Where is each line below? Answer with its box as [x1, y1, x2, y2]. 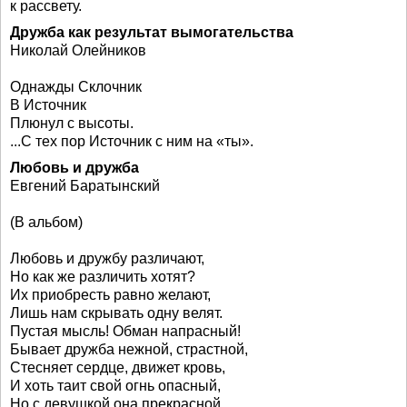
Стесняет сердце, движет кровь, [10, 360, 225, 375]
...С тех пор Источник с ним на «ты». [10, 134, 253, 149]
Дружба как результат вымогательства [10, 25, 293, 40]
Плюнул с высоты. [10, 115, 134, 131]
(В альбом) [10, 214, 83, 230]
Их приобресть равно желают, [10, 287, 211, 303]
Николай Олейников [10, 43, 146, 58]
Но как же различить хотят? [10, 269, 195, 284]
